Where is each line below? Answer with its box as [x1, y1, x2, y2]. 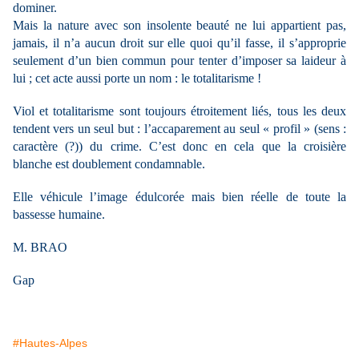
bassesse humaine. [13, 208, 105, 221]
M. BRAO [13, 240, 67, 254]
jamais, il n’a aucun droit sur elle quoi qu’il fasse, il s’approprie [13, 36, 346, 50]
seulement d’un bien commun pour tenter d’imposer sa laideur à [13, 54, 346, 67]
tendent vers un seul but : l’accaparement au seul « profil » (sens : [13, 122, 346, 135]
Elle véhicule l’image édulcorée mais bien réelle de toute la [13, 190, 346, 204]
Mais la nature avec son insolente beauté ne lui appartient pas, [13, 18, 346, 32]
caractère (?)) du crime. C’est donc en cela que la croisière [13, 139, 346, 153]
